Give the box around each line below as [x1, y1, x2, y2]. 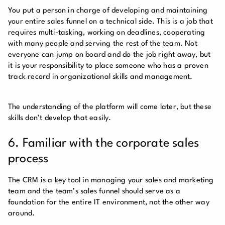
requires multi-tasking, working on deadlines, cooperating [8, 29, 205, 37]
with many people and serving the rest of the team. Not [8, 40, 197, 48]
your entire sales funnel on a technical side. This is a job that [8, 18, 213, 26]
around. [8, 209, 35, 217]
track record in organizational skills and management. [8, 73, 193, 81]
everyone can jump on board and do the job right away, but [8, 51, 211, 59]
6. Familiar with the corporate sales [8, 137, 199, 150]
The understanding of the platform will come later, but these [8, 103, 212, 111]
